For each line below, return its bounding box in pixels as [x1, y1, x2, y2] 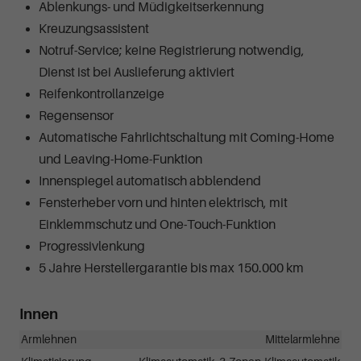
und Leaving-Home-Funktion [39, 151, 202, 167]
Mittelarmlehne [265, 333, 340, 346]
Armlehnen [21, 333, 77, 346]
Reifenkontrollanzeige [39, 86, 164, 102]
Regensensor [39, 108, 114, 123]
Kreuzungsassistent [39, 21, 149, 36]
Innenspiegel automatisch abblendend [39, 173, 261, 189]
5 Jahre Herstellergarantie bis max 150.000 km [39, 260, 304, 276]
